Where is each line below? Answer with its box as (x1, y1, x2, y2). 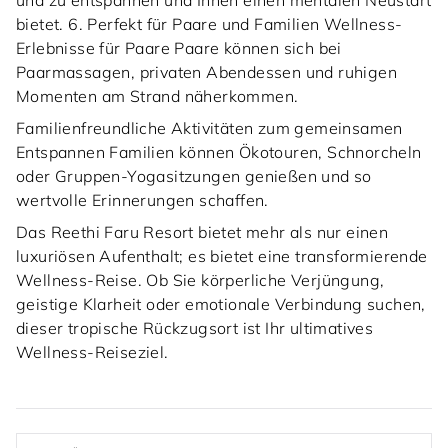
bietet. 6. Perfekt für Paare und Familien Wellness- (16, 14, 403, 35)
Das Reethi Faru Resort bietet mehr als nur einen (16, 222, 389, 243)
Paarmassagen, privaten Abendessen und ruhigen (16, 62, 397, 83)
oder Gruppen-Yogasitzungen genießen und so (16, 166, 372, 187)
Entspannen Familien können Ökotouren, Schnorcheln (16, 142, 422, 163)
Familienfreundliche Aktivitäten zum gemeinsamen (16, 118, 403, 139)
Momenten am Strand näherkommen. (16, 86, 299, 107)
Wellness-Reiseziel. (16, 342, 169, 363)
